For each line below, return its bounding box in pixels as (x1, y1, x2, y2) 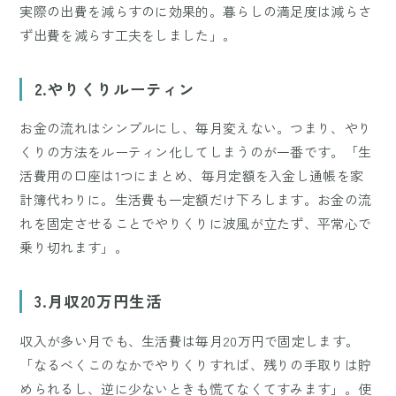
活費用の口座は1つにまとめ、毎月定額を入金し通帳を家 (19, 166, 364, 186)
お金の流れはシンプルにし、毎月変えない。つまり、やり (19, 118, 372, 138)
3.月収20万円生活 (34, 290, 163, 313)
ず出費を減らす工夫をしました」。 (19, 25, 237, 44)
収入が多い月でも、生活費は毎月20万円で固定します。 (19, 331, 360, 350)
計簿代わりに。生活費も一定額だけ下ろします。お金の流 (19, 190, 372, 209)
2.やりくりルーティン (34, 77, 196, 100)
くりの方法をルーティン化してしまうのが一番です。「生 (19, 142, 372, 162)
